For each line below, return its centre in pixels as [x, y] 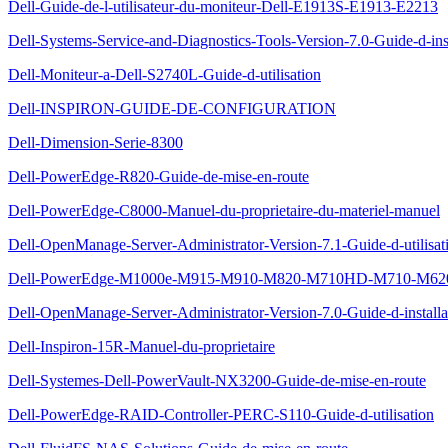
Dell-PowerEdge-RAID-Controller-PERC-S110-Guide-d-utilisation [221, 414]
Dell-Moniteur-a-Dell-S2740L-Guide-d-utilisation [164, 74]
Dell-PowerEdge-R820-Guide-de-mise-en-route [158, 176]
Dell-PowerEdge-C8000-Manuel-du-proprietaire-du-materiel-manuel [224, 210]
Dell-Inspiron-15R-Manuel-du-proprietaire [141, 346]
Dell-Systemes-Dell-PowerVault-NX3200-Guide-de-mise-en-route [217, 380]
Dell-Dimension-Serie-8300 [95, 142]
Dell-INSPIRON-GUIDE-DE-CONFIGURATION [172, 108]
